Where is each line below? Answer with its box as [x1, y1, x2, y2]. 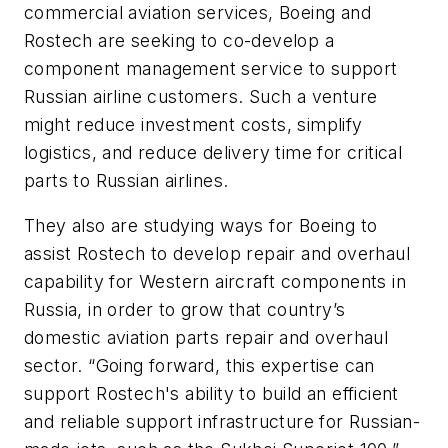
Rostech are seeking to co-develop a [24, 29, 334, 51]
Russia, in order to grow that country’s [24, 299, 346, 321]
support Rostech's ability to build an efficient [24, 383, 399, 405]
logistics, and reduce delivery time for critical [24, 141, 403, 163]
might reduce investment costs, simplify [24, 113, 363, 135]
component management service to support [24, 57, 398, 79]
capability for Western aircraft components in [24, 271, 406, 293]
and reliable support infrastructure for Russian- [24, 411, 421, 433]
